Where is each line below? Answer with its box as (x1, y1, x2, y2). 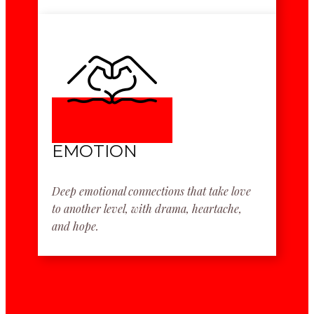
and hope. (52, 219, 99, 233)
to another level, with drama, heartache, (52, 201, 242, 216)
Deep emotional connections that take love (52, 184, 251, 198)
